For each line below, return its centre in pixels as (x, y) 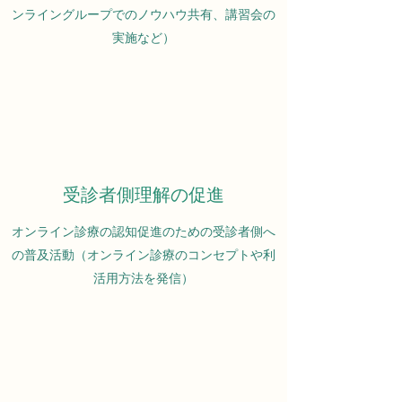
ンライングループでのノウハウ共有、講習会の (144, 14)
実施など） (144, 38)
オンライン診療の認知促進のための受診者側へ (144, 232)
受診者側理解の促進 (144, 195)
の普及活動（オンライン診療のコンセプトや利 (144, 255)
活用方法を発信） (144, 278)
